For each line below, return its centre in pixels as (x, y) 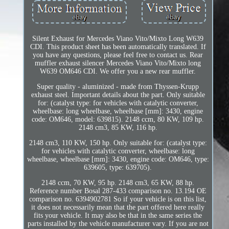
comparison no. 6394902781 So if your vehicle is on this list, (118, 199)
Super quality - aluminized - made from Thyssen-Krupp (118, 86)
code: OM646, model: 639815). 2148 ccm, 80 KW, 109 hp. (118, 119)
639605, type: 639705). (118, 167)
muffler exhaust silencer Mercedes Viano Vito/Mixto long (118, 63)
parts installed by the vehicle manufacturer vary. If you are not (118, 223)
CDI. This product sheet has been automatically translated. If (118, 47)
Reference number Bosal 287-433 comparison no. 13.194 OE (118, 191)
